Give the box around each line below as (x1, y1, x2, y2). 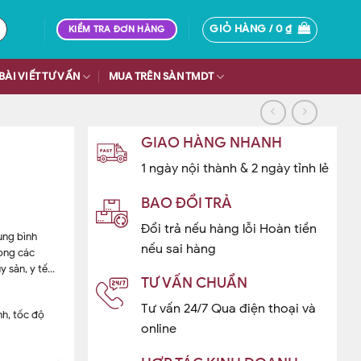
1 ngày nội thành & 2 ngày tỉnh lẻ (140, 160, 329, 176)
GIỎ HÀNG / (210, 22, 276, 35)
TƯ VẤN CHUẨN (140, 274, 247, 293)
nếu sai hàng (140, 240, 216, 257)
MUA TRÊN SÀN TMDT (108, 70, 214, 83)
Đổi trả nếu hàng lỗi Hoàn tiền (140, 220, 317, 237)
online (140, 321, 176, 338)
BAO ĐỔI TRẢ (140, 193, 232, 212)
